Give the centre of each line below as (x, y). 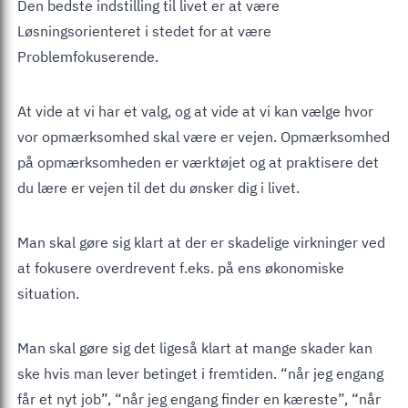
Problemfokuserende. (88, 56)
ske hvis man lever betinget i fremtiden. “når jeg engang (200, 373)
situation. (48, 293)
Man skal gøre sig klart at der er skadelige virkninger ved (201, 242)
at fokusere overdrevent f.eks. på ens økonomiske (181, 267)
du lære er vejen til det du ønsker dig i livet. (158, 187)
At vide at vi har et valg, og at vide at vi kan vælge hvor (195, 111)
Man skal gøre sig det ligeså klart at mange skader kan (195, 347)
